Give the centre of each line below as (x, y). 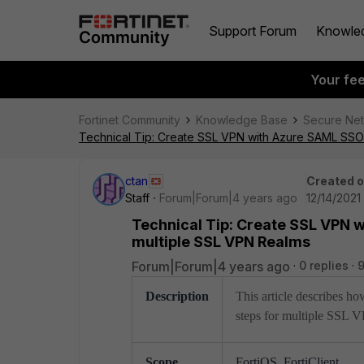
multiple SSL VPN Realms (221, 242)
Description (177, 296)
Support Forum (253, 30)
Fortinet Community (130, 120)
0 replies (324, 265)
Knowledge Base (242, 120)
